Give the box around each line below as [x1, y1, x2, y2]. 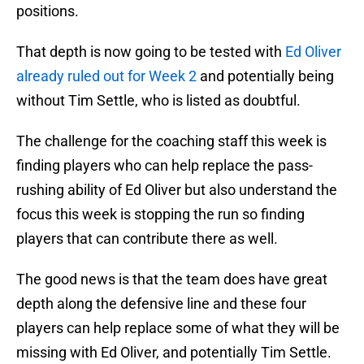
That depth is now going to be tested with [16, 43, 285, 61]
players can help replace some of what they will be [16, 319, 340, 337]
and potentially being [197, 67, 334, 85]
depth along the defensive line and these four [16, 295, 306, 313]
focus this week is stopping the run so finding [16, 206, 305, 223]
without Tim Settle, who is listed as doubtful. [16, 92, 301, 110]
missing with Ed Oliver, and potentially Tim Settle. [16, 344, 331, 362]
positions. [16, 2, 79, 20]
